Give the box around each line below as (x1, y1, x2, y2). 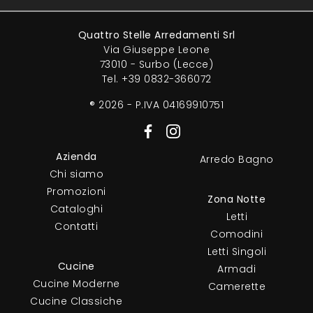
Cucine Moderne (32, 277, 120, 291)
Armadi (217, 262, 256, 277)
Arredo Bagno (199, 152, 274, 167)
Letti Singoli (207, 245, 266, 259)
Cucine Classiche (30, 294, 123, 309)
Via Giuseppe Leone (103, 43, 210, 57)
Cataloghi (50, 202, 103, 217)
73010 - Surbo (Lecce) (99, 57, 214, 72)
